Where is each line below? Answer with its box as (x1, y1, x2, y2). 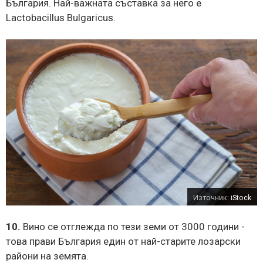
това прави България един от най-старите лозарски (6, 235, 241, 248)
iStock (231, 194, 251, 203)
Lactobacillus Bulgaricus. (6, 11, 116, 23)
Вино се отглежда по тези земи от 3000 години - (21, 221, 245, 233)
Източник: (193, 194, 231, 203)
